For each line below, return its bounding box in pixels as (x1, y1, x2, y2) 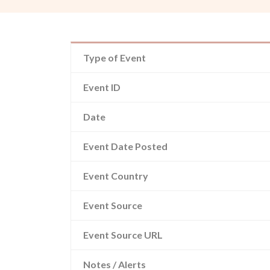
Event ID (83, 81, 121, 93)
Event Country (83, 170, 148, 181)
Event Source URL (83, 229, 163, 240)
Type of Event (83, 52, 146, 63)
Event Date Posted (83, 140, 168, 152)
